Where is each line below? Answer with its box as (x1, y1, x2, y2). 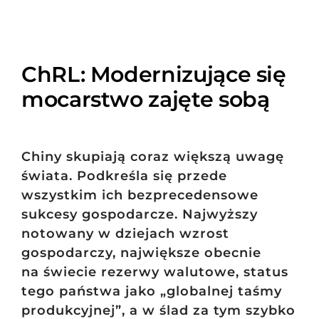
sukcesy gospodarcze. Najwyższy (21, 206, 258, 223)
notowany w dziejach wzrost (21, 226, 229, 242)
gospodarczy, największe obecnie (21, 245, 261, 261)
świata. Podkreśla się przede (21, 168, 227, 184)
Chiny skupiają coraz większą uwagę (21, 149, 284, 165)
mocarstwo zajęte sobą (21, 86, 270, 113)
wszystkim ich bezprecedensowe (21, 187, 258, 204)
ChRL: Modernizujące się (21, 61, 286, 88)
